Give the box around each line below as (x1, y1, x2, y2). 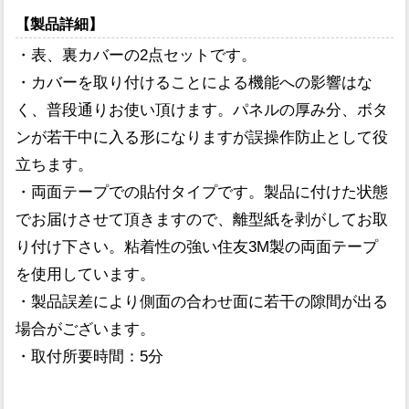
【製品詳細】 (16, 16, 104, 32)
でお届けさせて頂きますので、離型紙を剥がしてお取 (16, 211, 389, 229)
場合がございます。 (16, 320, 156, 339)
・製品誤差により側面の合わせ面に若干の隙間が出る (16, 293, 389, 311)
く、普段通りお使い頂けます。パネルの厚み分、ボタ (16, 101, 389, 120)
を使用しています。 (16, 266, 156, 284)
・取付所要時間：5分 (16, 348, 164, 366)
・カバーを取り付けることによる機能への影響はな (16, 74, 373, 92)
